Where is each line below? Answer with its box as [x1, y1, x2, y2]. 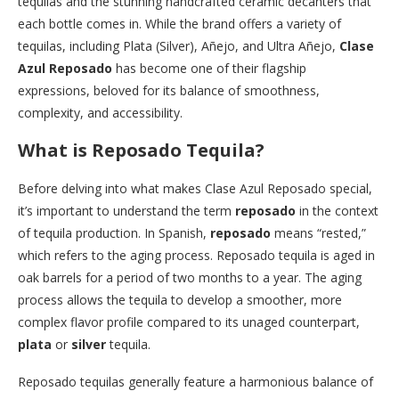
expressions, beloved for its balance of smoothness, [18, 81, 320, 99]
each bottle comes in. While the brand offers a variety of [18, 14, 341, 32]
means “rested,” [271, 224, 366, 241]
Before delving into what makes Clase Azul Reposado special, [18, 179, 372, 197]
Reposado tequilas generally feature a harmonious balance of [18, 372, 373, 390]
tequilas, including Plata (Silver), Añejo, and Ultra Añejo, [18, 37, 339, 54]
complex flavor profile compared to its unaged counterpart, [18, 313, 360, 330]
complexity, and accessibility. [18, 103, 183, 121]
